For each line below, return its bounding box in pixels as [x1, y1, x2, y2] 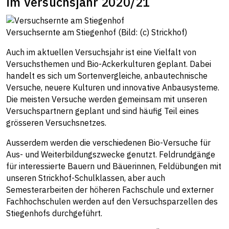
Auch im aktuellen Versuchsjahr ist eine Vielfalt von [6, 47, 196, 58]
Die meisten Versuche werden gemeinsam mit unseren [6, 94, 207, 105]
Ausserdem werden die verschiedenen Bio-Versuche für [6, 138, 211, 148]
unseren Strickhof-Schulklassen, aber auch [6, 173, 165, 184]
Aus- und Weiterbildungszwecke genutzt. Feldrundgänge [6, 149, 215, 160]
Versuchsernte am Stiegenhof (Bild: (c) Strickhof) [6, 27, 187, 38]
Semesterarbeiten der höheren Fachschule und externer [6, 185, 214, 195]
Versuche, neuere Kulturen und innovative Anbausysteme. [6, 82, 219, 93]
